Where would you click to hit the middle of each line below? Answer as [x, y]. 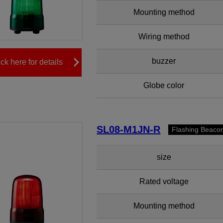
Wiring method [164, 37]
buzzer [164, 61]
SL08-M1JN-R [129, 129]
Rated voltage [164, 181]
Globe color [164, 85]
